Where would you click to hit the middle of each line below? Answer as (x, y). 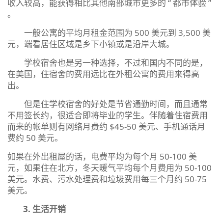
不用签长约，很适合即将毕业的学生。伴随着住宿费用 (108, 115)
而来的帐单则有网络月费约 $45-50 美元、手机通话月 (106, 126)
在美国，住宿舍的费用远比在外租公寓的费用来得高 (103, 74)
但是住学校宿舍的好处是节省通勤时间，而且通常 (108, 104)
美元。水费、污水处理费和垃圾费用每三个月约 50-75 (107, 179)
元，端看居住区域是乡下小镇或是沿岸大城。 (91, 44)
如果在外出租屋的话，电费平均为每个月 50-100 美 (102, 156)
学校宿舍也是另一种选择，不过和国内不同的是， (108, 62)
